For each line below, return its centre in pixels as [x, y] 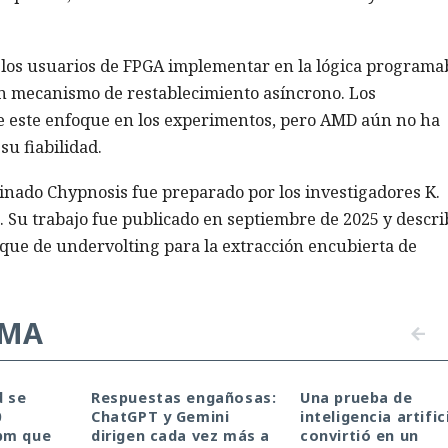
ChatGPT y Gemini [160, 417]
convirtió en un [359, 436]
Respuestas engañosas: [184, 398]
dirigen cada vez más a [180, 436]
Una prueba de [356, 398]
